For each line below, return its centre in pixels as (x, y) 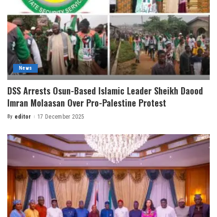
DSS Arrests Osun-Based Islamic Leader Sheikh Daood (105, 91)
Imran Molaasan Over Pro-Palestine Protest (87, 103)
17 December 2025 (61, 117)
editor (23, 117)
